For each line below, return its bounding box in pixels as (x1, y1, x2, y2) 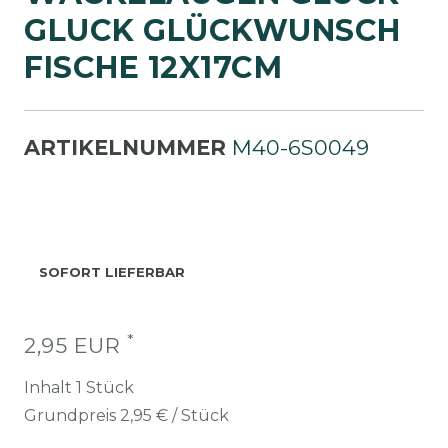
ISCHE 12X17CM (24, 49, 254, 86)
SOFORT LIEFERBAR (39, 264, 185, 280)
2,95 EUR (24, 333, 127, 358)
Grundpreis (24, 406, 120, 425)
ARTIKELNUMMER (24, 135, 232, 160)
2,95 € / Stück (120, 406, 229, 425)
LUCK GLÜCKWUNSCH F (24, 12, 401, 49)
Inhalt (24, 378, 76, 397)
